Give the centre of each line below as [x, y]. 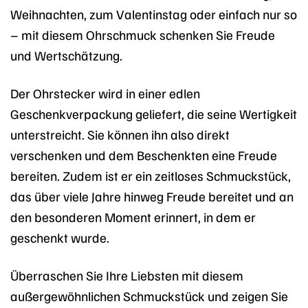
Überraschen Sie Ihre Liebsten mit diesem [127, 275]
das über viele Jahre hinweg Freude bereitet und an [152, 196]
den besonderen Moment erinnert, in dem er [133, 216]
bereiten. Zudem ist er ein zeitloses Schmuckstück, [151, 175]
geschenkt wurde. [60, 237]
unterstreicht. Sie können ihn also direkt [120, 134]
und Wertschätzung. [66, 55]
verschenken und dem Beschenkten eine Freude [144, 154]
